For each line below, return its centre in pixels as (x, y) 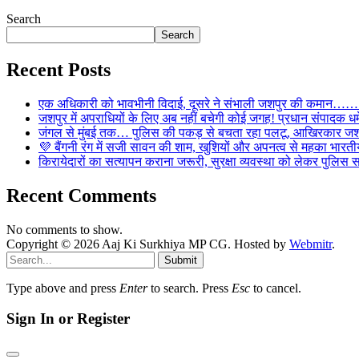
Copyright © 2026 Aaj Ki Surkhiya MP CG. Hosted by (148, 244)
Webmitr (311, 244)
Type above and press (63, 288)
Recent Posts (58, 69)
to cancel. (276, 288)
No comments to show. (65, 229)
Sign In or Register (68, 319)
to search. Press (190, 288)
